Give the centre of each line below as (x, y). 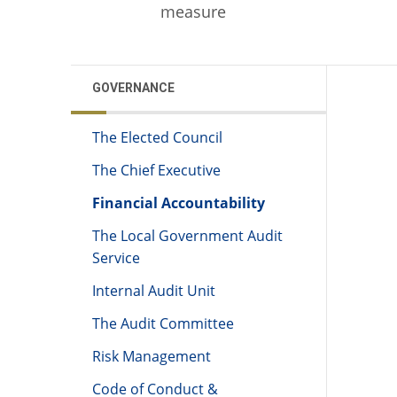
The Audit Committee (163, 324)
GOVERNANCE (133, 88)
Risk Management (152, 357)
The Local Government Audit (187, 236)
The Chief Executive (156, 171)
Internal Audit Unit (154, 291)
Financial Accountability (179, 203)
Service (116, 258)
